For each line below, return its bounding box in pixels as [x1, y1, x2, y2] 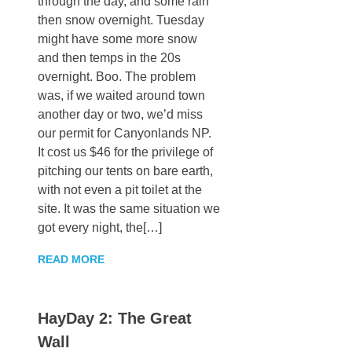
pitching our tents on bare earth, [38, 164, 213, 178]
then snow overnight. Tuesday [38, 13, 204, 27]
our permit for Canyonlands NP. [38, 126, 211, 141]
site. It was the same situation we [38, 202, 220, 216]
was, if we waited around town [38, 89, 205, 103]
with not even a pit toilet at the [38, 183, 202, 197]
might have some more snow [38, 32, 197, 46]
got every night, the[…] [38, 221, 162, 235]
